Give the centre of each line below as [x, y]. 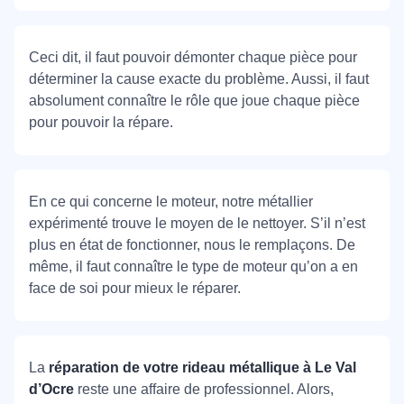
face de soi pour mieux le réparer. [135, 288]
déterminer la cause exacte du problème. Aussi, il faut [199, 79]
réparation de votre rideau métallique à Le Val [202, 367]
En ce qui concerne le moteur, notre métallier [171, 202]
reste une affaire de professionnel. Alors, [204, 389]
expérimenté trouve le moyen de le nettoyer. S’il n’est [197, 223]
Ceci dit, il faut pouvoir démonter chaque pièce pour [193, 57]
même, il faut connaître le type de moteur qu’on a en [193, 266]
